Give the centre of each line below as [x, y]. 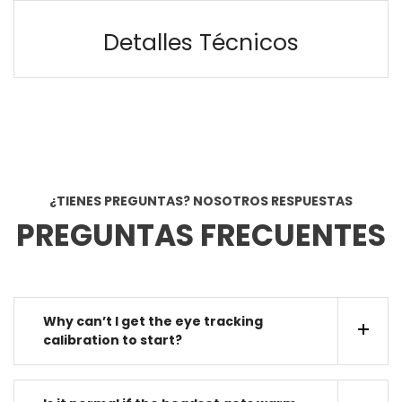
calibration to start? [113, 340]
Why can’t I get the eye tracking [153, 321]
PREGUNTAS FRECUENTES [201, 235]
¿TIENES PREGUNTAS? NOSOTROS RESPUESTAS [201, 201]
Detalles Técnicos [201, 42]
